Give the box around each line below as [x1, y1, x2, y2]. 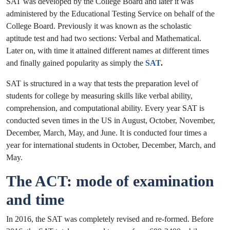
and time [6, 190, 64, 208]
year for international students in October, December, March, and [6, 140, 216, 149]
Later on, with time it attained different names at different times [6, 46, 209, 55]
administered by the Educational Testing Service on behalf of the [6, 9, 215, 18]
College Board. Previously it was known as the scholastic [6, 21, 191, 30]
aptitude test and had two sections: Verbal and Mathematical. [6, 33, 201, 43]
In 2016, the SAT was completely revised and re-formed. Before [6, 214, 214, 223]
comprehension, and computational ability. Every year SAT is [6, 103, 204, 112]
